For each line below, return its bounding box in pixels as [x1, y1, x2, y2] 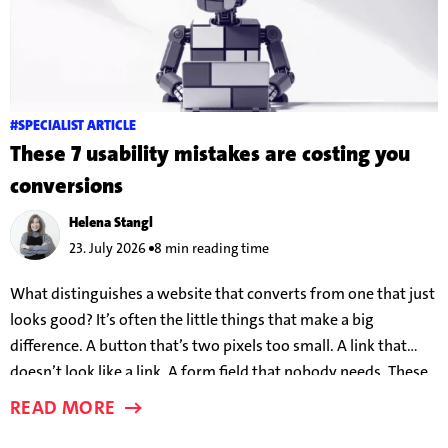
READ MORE [10, 394, 120, 420]
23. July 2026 [68, 238, 146, 257]
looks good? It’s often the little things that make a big [10, 308, 374, 330]
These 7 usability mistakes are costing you [10, 139, 410, 169]
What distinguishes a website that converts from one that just [10, 282, 435, 304]
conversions [10, 171, 123, 201]
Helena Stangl [68, 212, 153, 231]
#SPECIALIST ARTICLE [10, 116, 136, 135]
